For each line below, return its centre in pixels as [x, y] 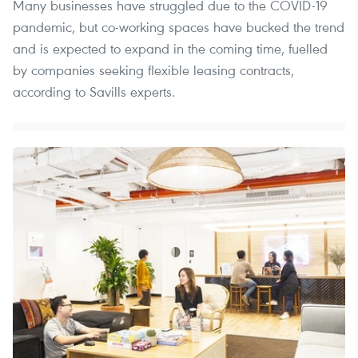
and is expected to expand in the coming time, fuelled [170, 48]
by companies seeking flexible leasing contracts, [153, 70]
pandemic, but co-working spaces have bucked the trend [179, 26]
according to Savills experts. [94, 91]
